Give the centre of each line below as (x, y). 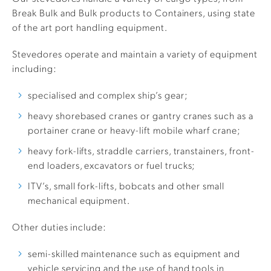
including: (34, 68)
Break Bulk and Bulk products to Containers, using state (134, 13)
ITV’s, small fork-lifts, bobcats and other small (126, 186)
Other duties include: (60, 227)
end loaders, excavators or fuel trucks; (112, 165)
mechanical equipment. (79, 200)
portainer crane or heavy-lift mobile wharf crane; (135, 130)
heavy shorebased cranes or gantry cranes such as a (141, 116)
